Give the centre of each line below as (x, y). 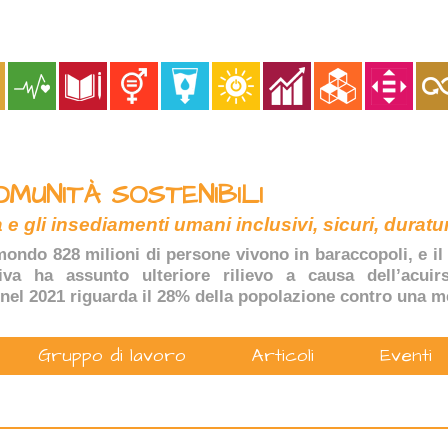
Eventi (405, 356)
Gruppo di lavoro (111, 356)
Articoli (282, 356)
